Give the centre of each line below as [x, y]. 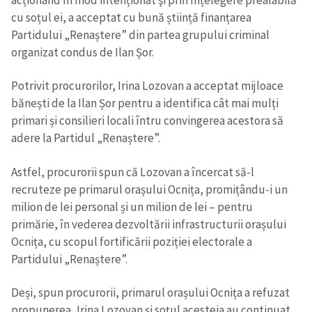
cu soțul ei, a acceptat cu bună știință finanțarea [131, 17]
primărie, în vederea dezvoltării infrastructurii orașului [149, 224]
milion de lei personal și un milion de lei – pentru [132, 206]
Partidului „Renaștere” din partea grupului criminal [140, 34]
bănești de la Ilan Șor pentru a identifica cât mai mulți [145, 103]
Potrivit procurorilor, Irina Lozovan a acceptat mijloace [147, 86]
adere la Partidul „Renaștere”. [87, 138]
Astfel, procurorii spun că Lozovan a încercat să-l [133, 172]
